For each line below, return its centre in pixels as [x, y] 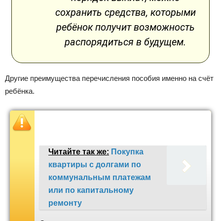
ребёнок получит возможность [125, 27]
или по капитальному [91, 190]
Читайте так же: [79, 152]
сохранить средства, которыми [125, 13]
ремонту [65, 203]
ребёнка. [20, 91]
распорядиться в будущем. [125, 42]
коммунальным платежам [100, 178]
